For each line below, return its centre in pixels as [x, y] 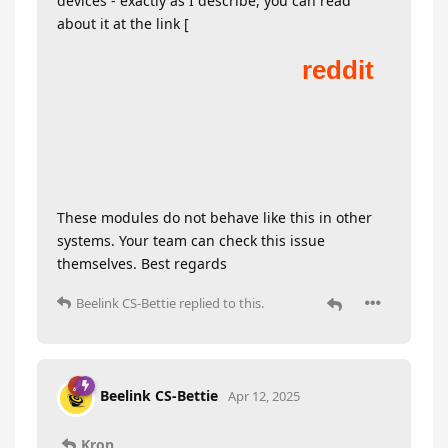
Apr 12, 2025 [264, 396]
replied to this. [220, 302]
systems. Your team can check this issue [191, 240]
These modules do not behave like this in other [214, 217]
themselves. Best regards [142, 263]
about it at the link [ [123, 23]
